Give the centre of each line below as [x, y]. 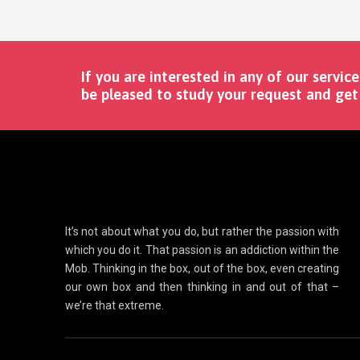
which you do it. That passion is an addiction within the [202, 250]
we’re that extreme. [114, 306]
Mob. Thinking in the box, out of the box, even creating [202, 269]
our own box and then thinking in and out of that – [202, 287]
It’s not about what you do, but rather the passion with [202, 232]
